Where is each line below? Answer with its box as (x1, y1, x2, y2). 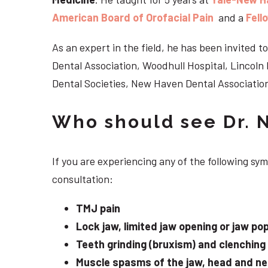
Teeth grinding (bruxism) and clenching (76, 237, 266, 251)
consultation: (52, 172, 113, 185)
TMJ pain (76, 202, 120, 215)
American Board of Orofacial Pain (52, 10, 214, 24)
